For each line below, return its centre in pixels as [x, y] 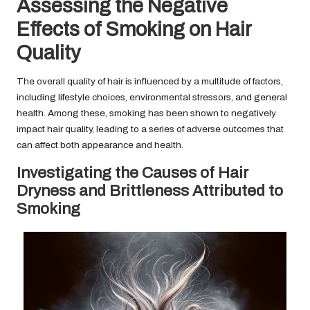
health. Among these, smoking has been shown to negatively [146, 113]
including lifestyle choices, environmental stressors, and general [152, 98]
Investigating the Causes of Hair [133, 173]
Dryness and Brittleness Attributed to [150, 191]
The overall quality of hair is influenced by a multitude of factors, [150, 82]
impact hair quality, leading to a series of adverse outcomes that [150, 129]
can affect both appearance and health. [100, 145]
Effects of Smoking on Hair [134, 30]
